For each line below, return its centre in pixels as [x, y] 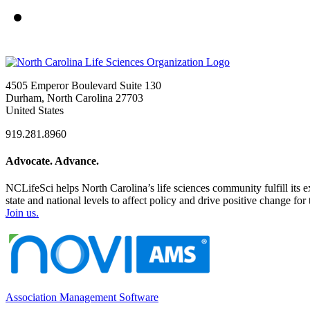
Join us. [22, 213]
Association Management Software [82, 298]
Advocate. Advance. [52, 161]
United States [35, 110]
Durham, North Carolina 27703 [74, 98]
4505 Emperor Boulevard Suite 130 [83, 85]
